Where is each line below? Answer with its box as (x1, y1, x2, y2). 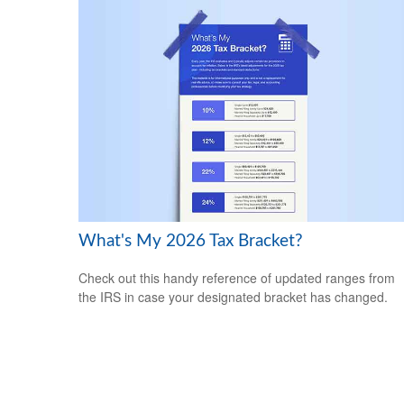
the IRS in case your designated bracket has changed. (78, 287, 388, 306)
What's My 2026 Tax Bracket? (78, 232, 303, 250)
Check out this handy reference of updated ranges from (78, 268, 395, 287)
